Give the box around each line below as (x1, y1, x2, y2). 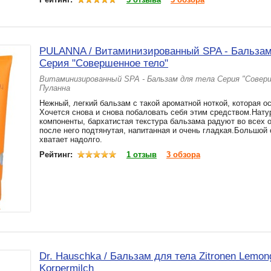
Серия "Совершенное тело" (39, 57, 168, 69)
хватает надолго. (39, 135, 102, 144)
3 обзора (166, 150, 200, 159)
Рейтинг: (39, 150, 75, 159)
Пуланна (39, 83, 70, 93)
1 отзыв (126, 150, 157, 159)
